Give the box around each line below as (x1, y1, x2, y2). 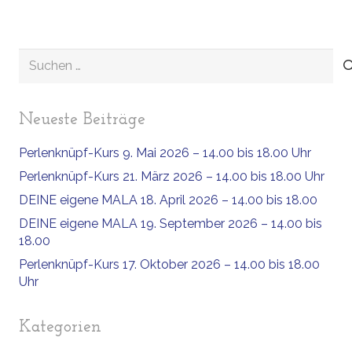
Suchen (18, 49, 61, 65)
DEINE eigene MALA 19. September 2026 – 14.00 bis (19, 216, 322, 232)
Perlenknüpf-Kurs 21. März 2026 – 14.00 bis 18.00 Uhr (19, 169, 324, 185)
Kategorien (19, 318, 101, 337)
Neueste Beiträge (19, 111, 145, 130)
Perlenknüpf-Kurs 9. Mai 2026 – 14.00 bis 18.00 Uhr (19, 145, 311, 161)
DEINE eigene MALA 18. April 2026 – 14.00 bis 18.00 (19, 192, 317, 208)
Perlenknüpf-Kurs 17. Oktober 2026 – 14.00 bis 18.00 (19, 257, 320, 273)
